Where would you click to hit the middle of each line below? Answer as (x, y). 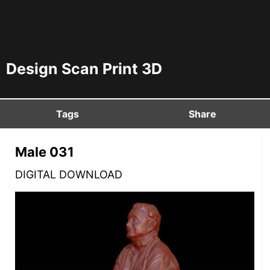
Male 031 (45, 152)
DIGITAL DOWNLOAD (69, 174)
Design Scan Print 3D (84, 69)
